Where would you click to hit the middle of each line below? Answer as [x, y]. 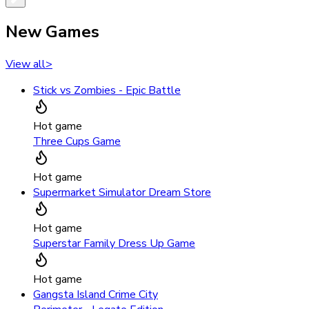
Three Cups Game [77, 142]
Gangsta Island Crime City [96, 295]
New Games [52, 32]
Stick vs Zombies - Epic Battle [107, 91]
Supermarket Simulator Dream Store [122, 193]
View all [26, 64]
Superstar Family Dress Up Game [114, 244]
